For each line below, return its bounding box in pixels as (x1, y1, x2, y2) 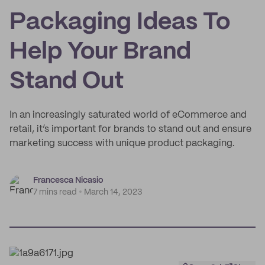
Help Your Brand (9, 41, 191, 63)
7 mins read (33, 188, 77, 196)
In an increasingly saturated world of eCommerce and (9, 111, 247, 119)
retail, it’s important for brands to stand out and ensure (9, 125, 251, 134)
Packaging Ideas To (9, 11, 230, 34)
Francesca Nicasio (33, 176, 104, 185)
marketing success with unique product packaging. (9, 139, 235, 148)
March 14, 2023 (84, 188, 142, 196)
